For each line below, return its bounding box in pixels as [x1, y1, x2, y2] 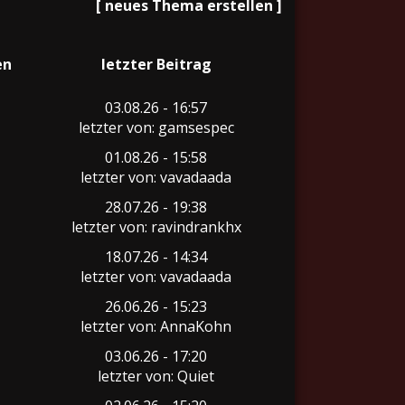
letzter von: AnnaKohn [80, 316, 231, 336]
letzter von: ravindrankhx [71, 217, 241, 237]
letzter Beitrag [100, 54, 212, 74]
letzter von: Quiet [98, 366, 214, 386]
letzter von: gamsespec [78, 118, 234, 137]
